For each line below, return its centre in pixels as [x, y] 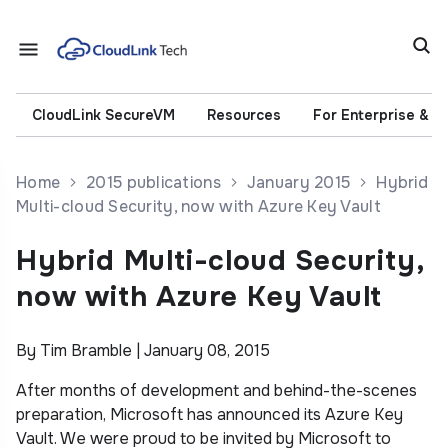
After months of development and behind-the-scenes [216, 390]
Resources [244, 114]
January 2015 [298, 182]
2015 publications [153, 182]
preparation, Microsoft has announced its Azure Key [209, 414]
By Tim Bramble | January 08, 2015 [143, 350]
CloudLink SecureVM [103, 114]
